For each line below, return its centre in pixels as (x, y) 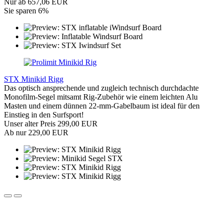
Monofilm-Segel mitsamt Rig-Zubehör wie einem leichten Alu (101, 97)
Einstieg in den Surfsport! (44, 115)
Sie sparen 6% (26, 11)
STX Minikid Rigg (34, 79)
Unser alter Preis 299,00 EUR (51, 124)
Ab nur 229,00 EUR (36, 133)
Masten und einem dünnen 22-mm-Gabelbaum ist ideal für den (102, 106)
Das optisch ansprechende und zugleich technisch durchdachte (101, 88)
